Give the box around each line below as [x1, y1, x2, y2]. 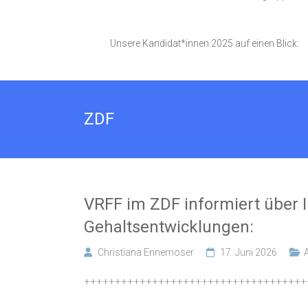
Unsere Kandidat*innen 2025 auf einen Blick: [110, 38, 299, 49]
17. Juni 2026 [220, 247, 277, 258]
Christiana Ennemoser [98, 247, 194, 258]
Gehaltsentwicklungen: [84, 217, 254, 237]
